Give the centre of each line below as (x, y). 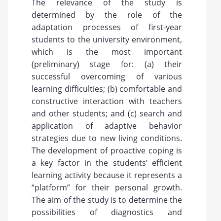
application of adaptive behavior (107, 126)
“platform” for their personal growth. (107, 187)
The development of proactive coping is (107, 150)
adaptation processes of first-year (107, 27)
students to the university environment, (107, 39)
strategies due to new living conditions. (107, 138)
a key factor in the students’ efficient (107, 163)
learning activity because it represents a (107, 175)
